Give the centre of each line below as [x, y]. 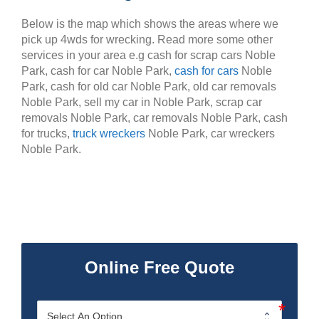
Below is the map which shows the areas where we [150, 24]
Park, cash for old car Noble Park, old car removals [149, 87]
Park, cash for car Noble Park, [98, 71]
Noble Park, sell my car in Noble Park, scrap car [142, 102]
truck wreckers [109, 134]
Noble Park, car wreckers [210, 134]
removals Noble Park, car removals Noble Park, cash [155, 118]
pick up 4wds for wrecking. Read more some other [147, 40]
